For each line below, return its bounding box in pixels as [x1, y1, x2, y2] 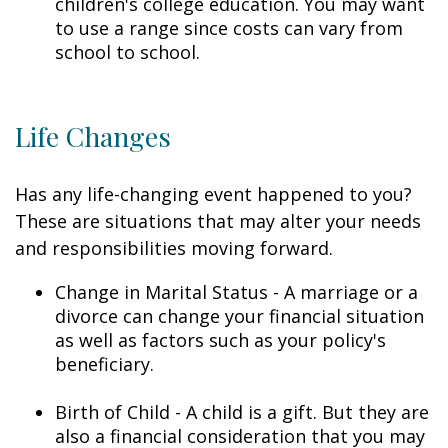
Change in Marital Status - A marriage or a [55, 280, 418, 304]
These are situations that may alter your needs [15, 209, 421, 233]
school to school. [55, 40, 200, 64]
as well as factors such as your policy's [55, 328, 386, 352]
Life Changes [15, 118, 171, 154]
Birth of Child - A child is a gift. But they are [55, 400, 429, 424]
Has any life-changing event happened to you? [15, 182, 412, 206]
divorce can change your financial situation [55, 304, 424, 328]
